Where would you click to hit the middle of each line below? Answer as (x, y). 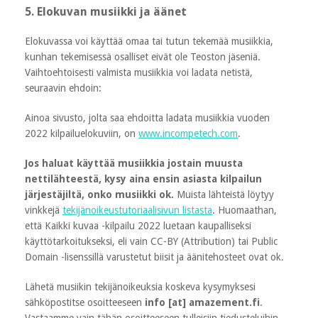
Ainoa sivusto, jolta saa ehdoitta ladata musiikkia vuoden (147, 117)
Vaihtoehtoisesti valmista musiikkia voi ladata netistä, (139, 72)
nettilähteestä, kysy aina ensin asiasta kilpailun (143, 179)
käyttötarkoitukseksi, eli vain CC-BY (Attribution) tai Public (151, 241)
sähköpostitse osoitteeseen (85, 302)
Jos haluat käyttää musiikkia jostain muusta (134, 163)
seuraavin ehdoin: (63, 88)
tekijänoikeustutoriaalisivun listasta (137, 210)
